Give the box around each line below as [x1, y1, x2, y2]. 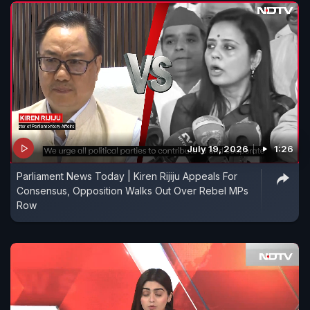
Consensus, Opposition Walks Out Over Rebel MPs [17, 185, 248, 197]
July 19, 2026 [187, 143, 248, 155]
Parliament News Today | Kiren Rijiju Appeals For [17, 170, 237, 183]
